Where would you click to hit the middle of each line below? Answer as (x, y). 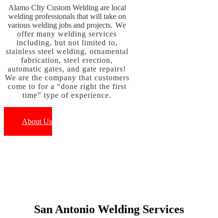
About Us (37, 122)
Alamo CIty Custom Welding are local (67, 8)
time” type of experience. (67, 95)
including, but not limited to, (67, 43)
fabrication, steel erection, (67, 60)
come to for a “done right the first (67, 87)
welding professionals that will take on (67, 17)
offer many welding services (67, 34)
